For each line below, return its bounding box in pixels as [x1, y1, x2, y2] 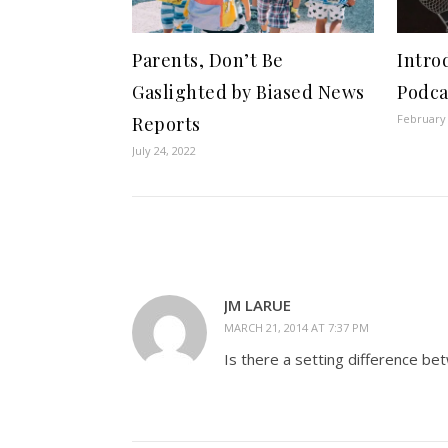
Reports [132, 112, 201, 136]
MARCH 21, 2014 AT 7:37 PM [224, 320, 369, 335]
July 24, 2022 [132, 143, 196, 158]
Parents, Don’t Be [132, 48, 284, 72]
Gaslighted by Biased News [132, 80, 365, 104]
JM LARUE [224, 295, 291, 315]
